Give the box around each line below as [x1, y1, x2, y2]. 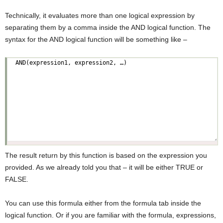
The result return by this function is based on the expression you [5, 151, 207, 159]
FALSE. [5, 175, 28, 183]
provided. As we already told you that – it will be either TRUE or [5, 163, 203, 171]
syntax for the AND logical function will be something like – [5, 35, 187, 43]
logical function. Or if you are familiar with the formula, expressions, [5, 211, 216, 219]
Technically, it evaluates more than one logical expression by [5, 11, 195, 19]
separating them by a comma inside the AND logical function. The [5, 23, 211, 31]
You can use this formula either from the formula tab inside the [5, 199, 201, 207]
